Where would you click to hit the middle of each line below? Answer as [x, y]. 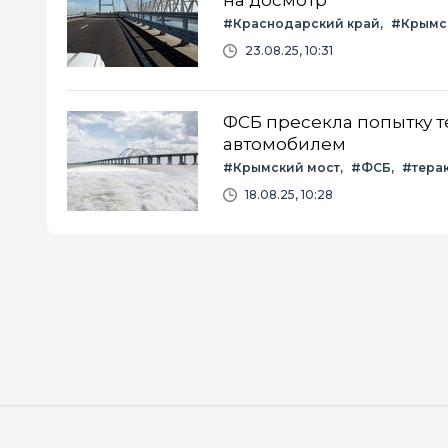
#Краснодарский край [301, 23]
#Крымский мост [281, 167]
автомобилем [284, 143]
